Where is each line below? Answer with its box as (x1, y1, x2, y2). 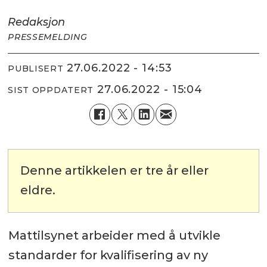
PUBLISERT (8, 63, 64, 74)
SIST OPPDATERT (8, 85, 94, 96)
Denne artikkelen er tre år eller (20, 163, 209, 178)
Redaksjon (8, 15, 66, 29)
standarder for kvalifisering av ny (8, 248, 208, 263)
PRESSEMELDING (8, 31, 88, 42)
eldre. (20, 183, 56, 198)
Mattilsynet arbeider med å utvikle (8, 228, 221, 243)
